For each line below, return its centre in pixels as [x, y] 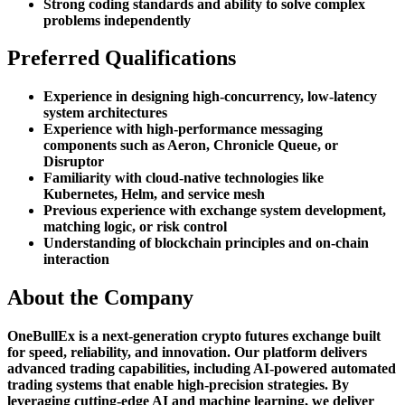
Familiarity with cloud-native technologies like [184, 178]
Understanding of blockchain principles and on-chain [206, 243]
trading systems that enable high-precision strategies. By [178, 385]
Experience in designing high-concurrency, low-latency [210, 97]
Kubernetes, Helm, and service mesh [154, 194]
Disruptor [74, 162]
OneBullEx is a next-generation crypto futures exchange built [194, 336]
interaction [76, 259]
